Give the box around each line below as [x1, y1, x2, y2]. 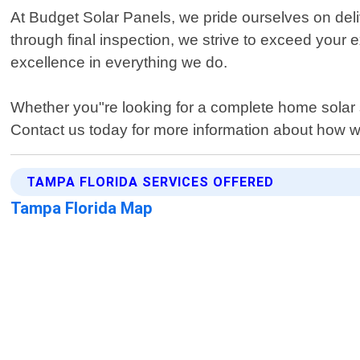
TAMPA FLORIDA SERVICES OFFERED [27, 174, 275, 190]
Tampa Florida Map [10, 198, 153, 219]
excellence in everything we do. [10, 54, 228, 72]
